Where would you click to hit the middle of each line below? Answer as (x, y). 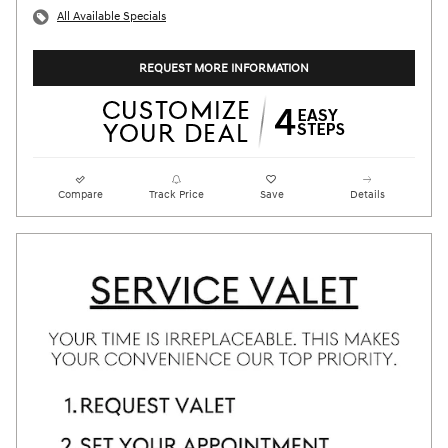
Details (367, 195)
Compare (81, 195)
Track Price (176, 195)
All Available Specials (111, 17)
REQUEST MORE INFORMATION (224, 68)
